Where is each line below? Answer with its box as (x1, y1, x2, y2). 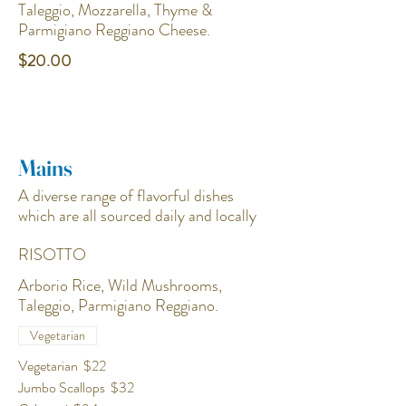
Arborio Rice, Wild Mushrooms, (18, 274, 222, 297)
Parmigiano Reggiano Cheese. (18, 18, 210, 42)
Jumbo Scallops (18, 377, 105, 398)
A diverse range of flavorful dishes (18, 184, 234, 208)
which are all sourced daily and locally (18, 204, 256, 227)
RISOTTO (18, 243, 86, 266)
